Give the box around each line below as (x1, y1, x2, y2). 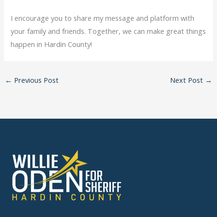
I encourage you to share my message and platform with (11, 13, 195, 23)
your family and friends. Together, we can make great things (11, 26, 206, 36)
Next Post (170, 75, 205, 85)
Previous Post (12, 75, 59, 85)
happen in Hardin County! (11, 39, 93, 49)
